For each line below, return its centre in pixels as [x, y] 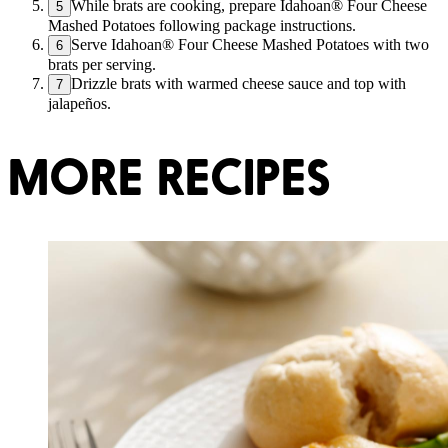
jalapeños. [79, 103]
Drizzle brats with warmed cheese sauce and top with [238, 83]
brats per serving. [102, 64]
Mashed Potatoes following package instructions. [202, 25]
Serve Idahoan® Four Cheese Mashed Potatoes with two [250, 44]
